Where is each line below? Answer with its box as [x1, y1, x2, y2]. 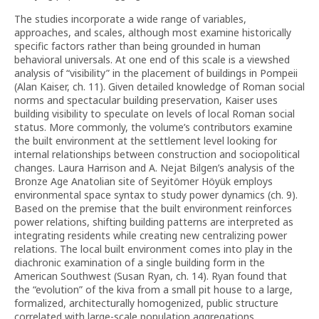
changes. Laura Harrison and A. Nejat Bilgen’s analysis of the [14, 161, 295, 174]
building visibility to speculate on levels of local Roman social [14, 107, 295, 120]
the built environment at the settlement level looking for [14, 134, 277, 147]
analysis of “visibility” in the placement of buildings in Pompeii [14, 66, 298, 80]
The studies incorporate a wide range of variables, [14, 12, 246, 26]
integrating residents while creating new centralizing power [14, 229, 287, 242]
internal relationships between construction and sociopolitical [14, 147, 300, 161]
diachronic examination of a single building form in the [14, 256, 265, 269]
